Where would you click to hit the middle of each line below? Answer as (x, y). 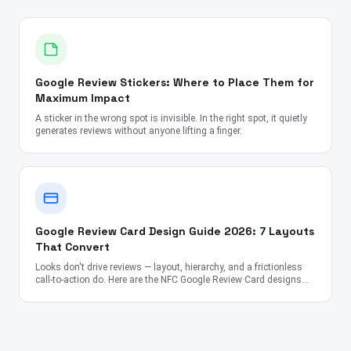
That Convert (72, 247)
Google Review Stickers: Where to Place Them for (175, 83)
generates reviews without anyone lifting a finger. (139, 131)
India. (47, 305)
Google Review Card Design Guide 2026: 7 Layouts (175, 232)
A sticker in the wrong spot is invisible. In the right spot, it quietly (171, 119)
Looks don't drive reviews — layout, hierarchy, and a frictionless (169, 268)
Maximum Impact (83, 98)
